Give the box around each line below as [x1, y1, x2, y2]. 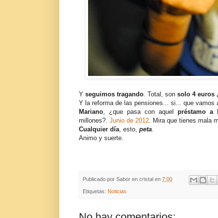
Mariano [79, 108, 103, 116]
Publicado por [83, 176, 116, 182]
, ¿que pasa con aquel [103, 108, 178, 116]
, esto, [119, 126, 137, 133]
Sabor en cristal [116, 176, 153, 182]
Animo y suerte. [79, 134, 124, 142]
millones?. [79, 117, 109, 125]
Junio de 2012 [109, 117, 149, 125]
